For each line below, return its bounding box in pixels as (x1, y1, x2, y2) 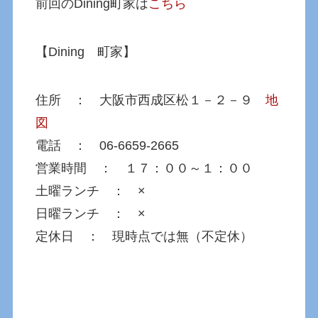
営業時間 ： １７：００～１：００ (35, 160, 253, 175)
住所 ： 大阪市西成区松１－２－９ (35, 92, 266, 107)
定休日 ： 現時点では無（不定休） (35, 229, 253, 243)
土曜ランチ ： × (35, 183, 146, 198)
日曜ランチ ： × (35, 206, 146, 221)
